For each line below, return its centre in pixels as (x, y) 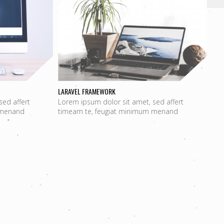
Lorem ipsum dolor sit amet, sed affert (121, 101)
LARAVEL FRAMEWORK (87, 91)
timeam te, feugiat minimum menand (118, 111)
